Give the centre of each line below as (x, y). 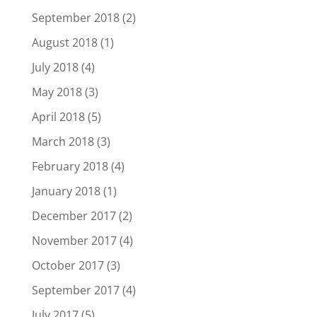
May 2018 (57, 92)
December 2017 (74, 215)
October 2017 (68, 265)
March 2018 (63, 141)
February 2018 (70, 166)
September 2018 (75, 17)
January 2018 (66, 191)
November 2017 (74, 240)
